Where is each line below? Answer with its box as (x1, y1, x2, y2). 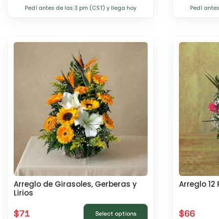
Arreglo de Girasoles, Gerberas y (14, 178, 137, 189)
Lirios (14, 187, 33, 198)
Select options (95, 209, 136, 218)
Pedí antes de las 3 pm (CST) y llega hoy (25, 4, 136, 12)
